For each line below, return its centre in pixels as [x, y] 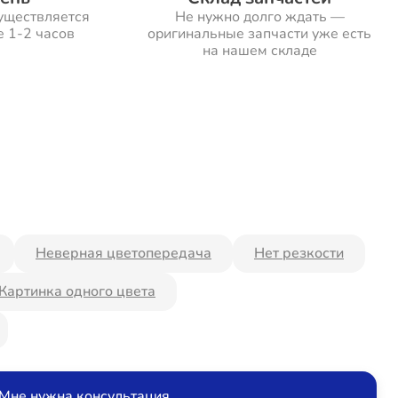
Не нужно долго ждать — [259, 17]
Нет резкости [299, 253]
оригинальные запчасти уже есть [260, 34]
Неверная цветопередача [123, 253]
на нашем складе [259, 51]
